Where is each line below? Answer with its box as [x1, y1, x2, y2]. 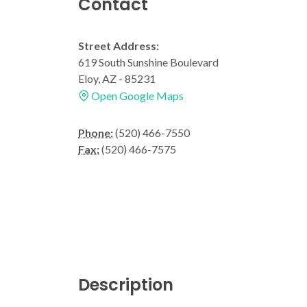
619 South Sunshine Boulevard [78, 55, 219, 69]
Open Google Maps [89, 88, 184, 102]
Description [78, 273, 173, 296]
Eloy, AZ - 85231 [78, 71, 156, 85]
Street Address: [78, 38, 159, 52]
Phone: [78, 125, 113, 139]
